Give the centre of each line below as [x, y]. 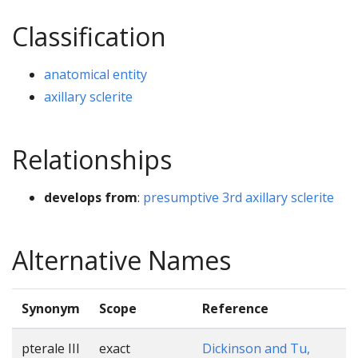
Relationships [92, 159]
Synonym [51, 308]
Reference [235, 308]
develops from [91, 197]
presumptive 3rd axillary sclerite [239, 197]
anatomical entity [95, 74]
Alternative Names [121, 260]
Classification [89, 36]
